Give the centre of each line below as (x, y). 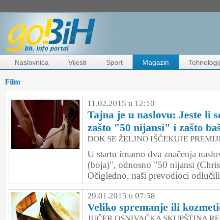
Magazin (156, 62)
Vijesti (77, 62)
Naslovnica (32, 62)
